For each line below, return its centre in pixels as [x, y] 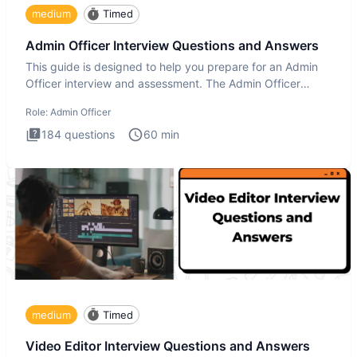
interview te [56, 100]
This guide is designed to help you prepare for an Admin [172, 67]
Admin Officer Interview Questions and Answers [172, 45]
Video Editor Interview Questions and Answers [168, 346]
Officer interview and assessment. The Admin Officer [163, 84]
